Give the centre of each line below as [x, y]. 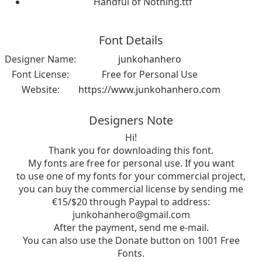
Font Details [131, 40]
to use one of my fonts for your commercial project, [131, 176]
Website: [40, 90]
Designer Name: [40, 59]
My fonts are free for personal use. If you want [131, 163]
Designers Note [131, 120]
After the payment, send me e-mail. [131, 228]
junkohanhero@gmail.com [131, 215]
